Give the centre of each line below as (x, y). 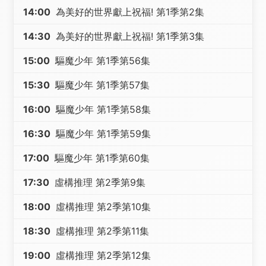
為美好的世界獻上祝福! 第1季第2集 (129, 12)
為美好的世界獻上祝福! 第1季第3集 (129, 36)
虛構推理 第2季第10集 (102, 207)
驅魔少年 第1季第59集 (102, 134)
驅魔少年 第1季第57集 (101, 85)
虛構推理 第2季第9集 (99, 182)
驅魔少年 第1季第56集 (102, 61)
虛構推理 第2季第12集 (102, 255)
